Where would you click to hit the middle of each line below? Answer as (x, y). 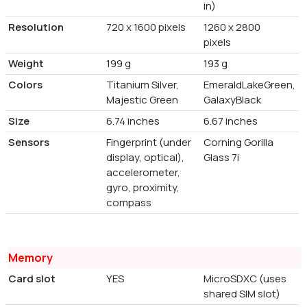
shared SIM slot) (242, 294)
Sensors (29, 143)
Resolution (36, 27)
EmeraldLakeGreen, (250, 85)
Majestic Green (142, 100)
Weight (26, 64)
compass (128, 203)
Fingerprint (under (148, 143)
